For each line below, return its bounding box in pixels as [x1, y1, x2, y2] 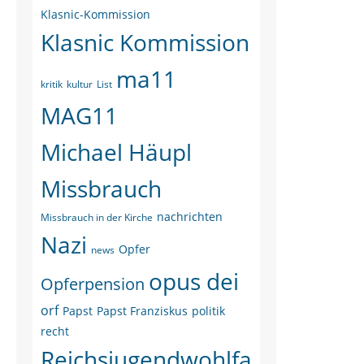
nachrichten [157, 209, 223, 224]
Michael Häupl [41, 136, 192, 167]
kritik [41, 77, 63, 91]
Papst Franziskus [97, 303, 188, 318]
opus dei [149, 266, 239, 297]
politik [192, 303, 225, 318]
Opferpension [41, 273, 145, 295]
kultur [67, 77, 93, 91]
